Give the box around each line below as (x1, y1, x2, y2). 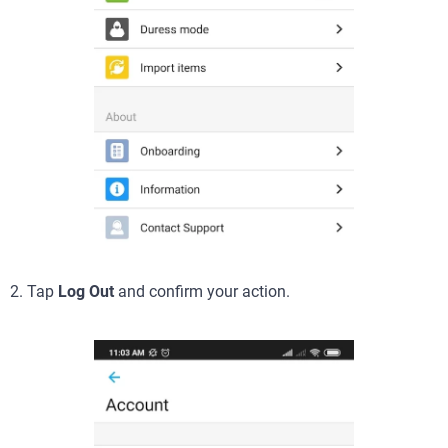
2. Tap (10, 282, 58, 302)
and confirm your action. (114, 282, 290, 302)
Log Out (58, 282, 114, 302)
